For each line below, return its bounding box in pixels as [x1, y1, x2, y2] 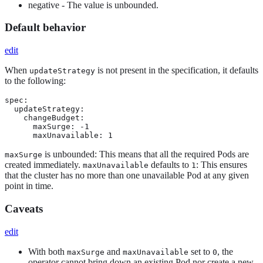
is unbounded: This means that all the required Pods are [42, 149, 249, 160]
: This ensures [196, 160, 247, 170]
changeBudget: [5, 113, 85, 123]
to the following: [5, 76, 66, 86]
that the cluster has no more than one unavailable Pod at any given [5, 170, 249, 181]
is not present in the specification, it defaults [95, 65, 258, 76]
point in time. [5, 181, 53, 191]
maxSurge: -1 [5, 122, 89, 131]
